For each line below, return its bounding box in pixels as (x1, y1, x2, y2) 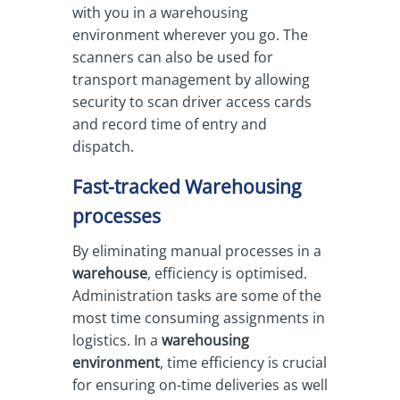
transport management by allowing (71, 70, 310, 89)
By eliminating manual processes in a (71, 241, 321, 261)
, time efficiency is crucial (159, 353, 327, 372)
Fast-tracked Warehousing (71, 174, 301, 199)
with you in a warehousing (71, 3, 248, 22)
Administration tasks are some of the (71, 286, 321, 305)
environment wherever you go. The (71, 25, 308, 45)
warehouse (71, 263, 147, 283)
